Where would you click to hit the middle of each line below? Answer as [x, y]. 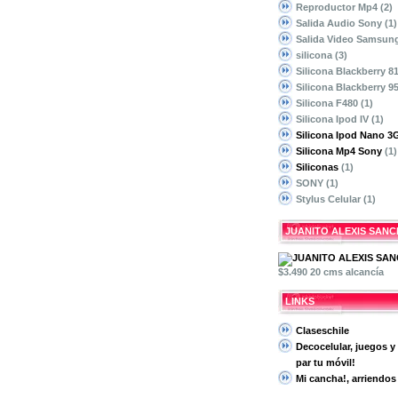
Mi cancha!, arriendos [346, 378]
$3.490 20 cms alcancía [331, 272]
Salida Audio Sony [340, 23]
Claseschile [322, 330]
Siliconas [317, 167]
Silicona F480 [328, 103]
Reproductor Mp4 [338, 7]
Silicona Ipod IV [334, 119]
